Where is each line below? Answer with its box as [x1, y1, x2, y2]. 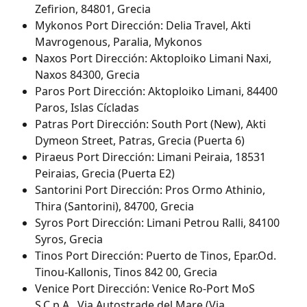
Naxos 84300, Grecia [35, 67, 140, 83]
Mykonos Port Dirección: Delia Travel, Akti [35, 18, 254, 34]
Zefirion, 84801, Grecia [35, 1, 151, 17]
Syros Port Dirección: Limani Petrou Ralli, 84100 [35, 215, 282, 231]
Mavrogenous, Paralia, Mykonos [35, 34, 202, 50]
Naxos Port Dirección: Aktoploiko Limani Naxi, [35, 51, 274, 66]
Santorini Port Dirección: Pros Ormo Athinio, [35, 182, 268, 198]
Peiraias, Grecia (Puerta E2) [35, 166, 175, 182]
